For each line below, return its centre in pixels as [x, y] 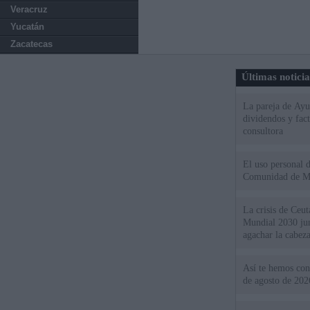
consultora [263, 131]
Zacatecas [31, 44]
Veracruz [29, 9]
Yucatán [27, 27]
